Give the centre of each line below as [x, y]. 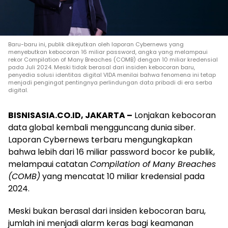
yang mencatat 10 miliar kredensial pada [122, 176]
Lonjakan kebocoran [174, 115]
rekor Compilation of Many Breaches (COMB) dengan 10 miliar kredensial [113, 59]
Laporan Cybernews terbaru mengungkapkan [100, 139]
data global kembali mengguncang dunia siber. [102, 127]
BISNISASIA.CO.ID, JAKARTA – [70, 115]
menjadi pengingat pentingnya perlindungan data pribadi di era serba [110, 82]
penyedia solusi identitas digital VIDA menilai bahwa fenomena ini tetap [112, 75]
